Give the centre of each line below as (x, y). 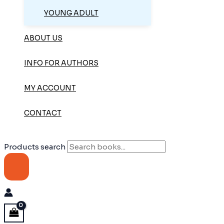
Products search (35, 147)
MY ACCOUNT (50, 88)
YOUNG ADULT (71, 13)
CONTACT (43, 113)
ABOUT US (43, 38)
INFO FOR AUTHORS (61, 63)
